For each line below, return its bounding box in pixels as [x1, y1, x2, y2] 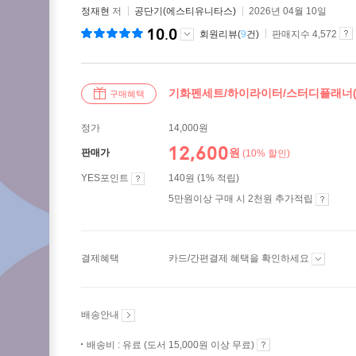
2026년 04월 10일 [249, 6, 327, 17]
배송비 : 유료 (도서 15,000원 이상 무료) [87, 339, 257, 350]
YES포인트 [81, 172, 131, 184]
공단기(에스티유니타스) [134, 6, 236, 17]
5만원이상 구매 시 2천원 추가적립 [168, 193, 315, 204]
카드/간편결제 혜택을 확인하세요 [168, 253, 311, 264]
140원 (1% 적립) [168, 172, 239, 184]
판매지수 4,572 [269, 29, 339, 40]
